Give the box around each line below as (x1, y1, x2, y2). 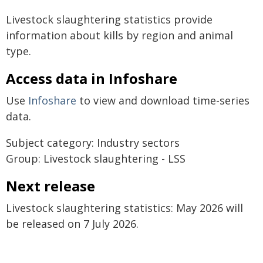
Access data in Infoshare (6, 69, 177, 88)
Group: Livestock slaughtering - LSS (6, 151, 186, 166)
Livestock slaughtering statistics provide (6, 12, 213, 26)
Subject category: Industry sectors (6, 136, 180, 150)
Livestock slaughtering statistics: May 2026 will (6, 201, 243, 215)
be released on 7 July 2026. (6, 217, 139, 231)
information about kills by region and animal (6, 28, 233, 42)
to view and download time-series (76, 93, 249, 107)
